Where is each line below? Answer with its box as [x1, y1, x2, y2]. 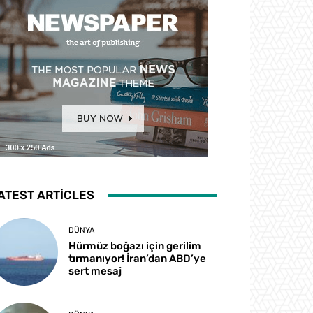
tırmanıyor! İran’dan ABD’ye [68, 252, 207, 265]
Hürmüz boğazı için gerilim [68, 240, 202, 253]
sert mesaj [68, 265, 122, 278]
